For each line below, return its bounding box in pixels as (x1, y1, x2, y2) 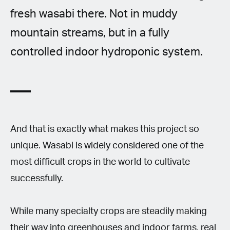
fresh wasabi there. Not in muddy (10, 8, 178, 20)
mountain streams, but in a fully (10, 27, 169, 39)
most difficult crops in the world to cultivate (10, 157, 190, 167)
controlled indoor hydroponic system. (10, 46, 203, 57)
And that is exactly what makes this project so (10, 124, 199, 134)
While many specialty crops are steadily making (10, 206, 207, 216)
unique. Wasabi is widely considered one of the (10, 141, 204, 150)
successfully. (10, 174, 63, 183)
